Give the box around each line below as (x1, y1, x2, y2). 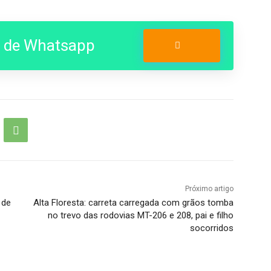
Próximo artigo (184, 184, 233, 194)
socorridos (189, 223, 233, 234)
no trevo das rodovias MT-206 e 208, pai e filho (47, 210, 233, 221)
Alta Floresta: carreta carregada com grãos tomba (33, 197, 233, 209)
